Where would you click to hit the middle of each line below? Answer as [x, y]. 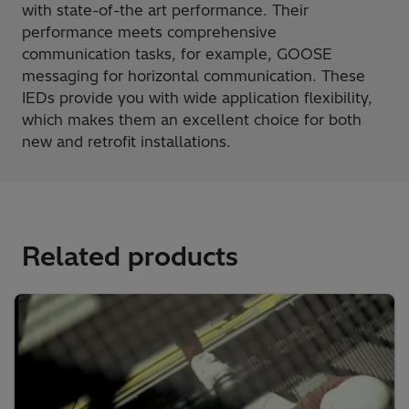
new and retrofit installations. [126, 141]
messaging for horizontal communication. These [194, 75]
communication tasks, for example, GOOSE [177, 53]
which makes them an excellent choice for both [192, 119]
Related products [130, 256]
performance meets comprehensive [149, 31]
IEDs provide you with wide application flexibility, [197, 97]
